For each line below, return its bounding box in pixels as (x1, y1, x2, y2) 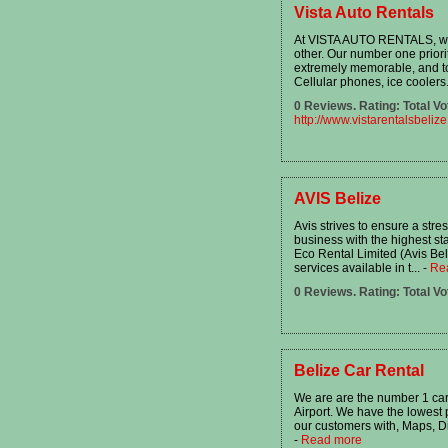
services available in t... (294, 260, 423, 275)
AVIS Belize (294, 190, 381, 207)
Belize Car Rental (294, 362, 424, 379)
